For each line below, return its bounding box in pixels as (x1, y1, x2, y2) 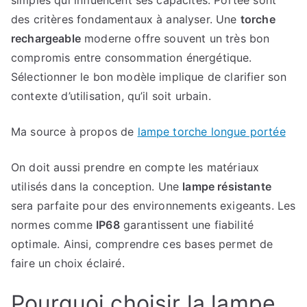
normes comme (11, 218, 97, 232)
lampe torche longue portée (137, 125, 286, 138)
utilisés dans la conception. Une (11, 180, 183, 193)
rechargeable (11, 32, 81, 45)
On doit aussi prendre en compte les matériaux (11, 160, 260, 174)
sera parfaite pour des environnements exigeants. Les (11, 199, 296, 212)
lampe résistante (182, 180, 271, 193)
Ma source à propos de (11, 125, 138, 138)
